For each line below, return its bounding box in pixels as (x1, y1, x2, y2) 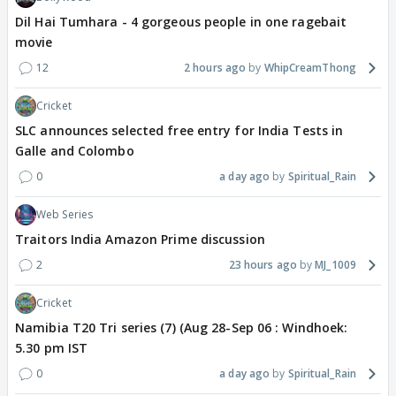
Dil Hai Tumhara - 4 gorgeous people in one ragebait (15, 13, 347, 31)
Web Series (36, 207, 93, 223)
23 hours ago (228, 257, 297, 273)
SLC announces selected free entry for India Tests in (15, 122, 344, 140)
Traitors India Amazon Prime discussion (15, 231, 265, 248)
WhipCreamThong (263, 60, 356, 76)
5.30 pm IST (15, 339, 88, 357)
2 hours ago (184, 60, 247, 76)
